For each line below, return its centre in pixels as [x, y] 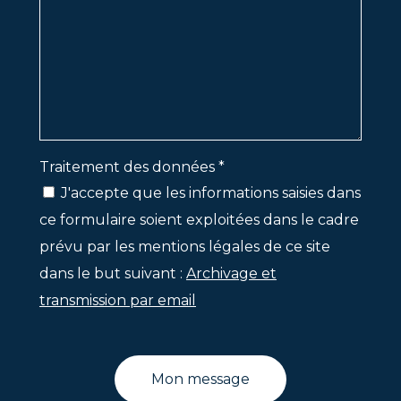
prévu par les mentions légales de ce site [185, 247]
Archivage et [231, 274]
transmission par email [118, 301]
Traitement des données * [132, 167]
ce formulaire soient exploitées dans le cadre [199, 220]
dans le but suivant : [113, 274]
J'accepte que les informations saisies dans [211, 193]
